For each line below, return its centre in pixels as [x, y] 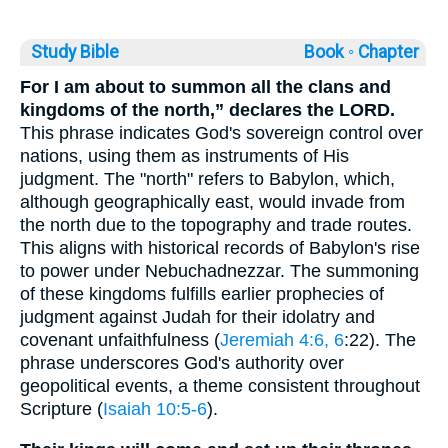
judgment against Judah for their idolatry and [197, 317]
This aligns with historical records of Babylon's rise [220, 248]
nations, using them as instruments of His [184, 156]
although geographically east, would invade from [212, 202]
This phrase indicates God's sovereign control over [221, 133]
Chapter [390, 52]
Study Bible [75, 52]
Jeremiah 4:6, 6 [282, 340]
